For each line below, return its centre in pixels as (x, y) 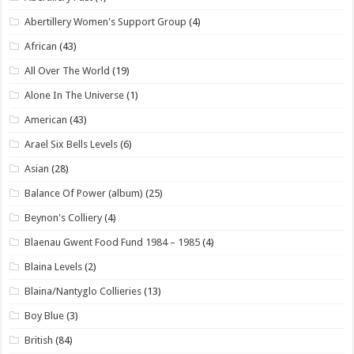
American (46, 119)
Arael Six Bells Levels (72, 144)
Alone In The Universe (75, 95)
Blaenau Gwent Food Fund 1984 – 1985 (113, 242)
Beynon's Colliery (64, 217)
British (39, 340)
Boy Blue (45, 315)
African (41, 46)
